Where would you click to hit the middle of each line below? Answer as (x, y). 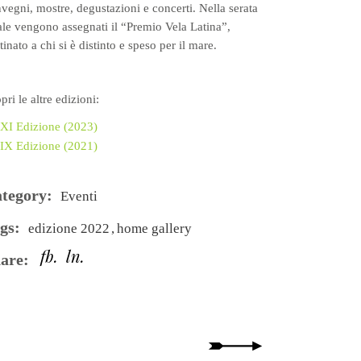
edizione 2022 (71, 228)
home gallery (155, 228)
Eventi (79, 196)
